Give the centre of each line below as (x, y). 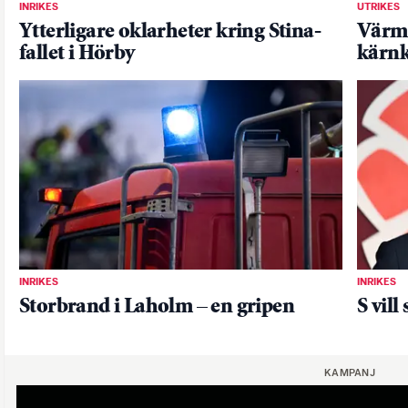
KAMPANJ (350, 374)
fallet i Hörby (77, 54)
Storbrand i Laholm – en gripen (157, 308)
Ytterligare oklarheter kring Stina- (170, 32)
